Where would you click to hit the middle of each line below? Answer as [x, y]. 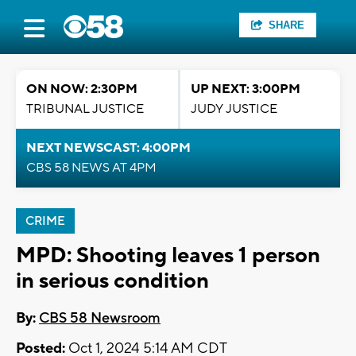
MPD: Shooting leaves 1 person [168, 255]
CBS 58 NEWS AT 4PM [91, 168]
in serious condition [112, 281]
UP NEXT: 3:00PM [246, 89]
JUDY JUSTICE [234, 109]
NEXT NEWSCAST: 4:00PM [108, 148]
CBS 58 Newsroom [100, 319]
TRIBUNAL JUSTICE [85, 109]
